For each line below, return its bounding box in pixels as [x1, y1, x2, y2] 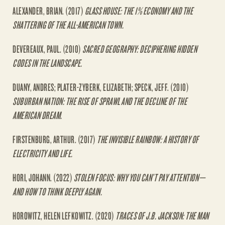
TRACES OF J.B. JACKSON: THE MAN [116, 209, 209, 222]
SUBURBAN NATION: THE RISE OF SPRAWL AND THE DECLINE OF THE [13, 94, 187, 108]
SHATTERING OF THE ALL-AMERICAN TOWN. [13, 18, 124, 32]
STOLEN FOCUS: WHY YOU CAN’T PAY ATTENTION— [73, 171, 206, 184]
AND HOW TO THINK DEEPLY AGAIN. [13, 185, 102, 198]
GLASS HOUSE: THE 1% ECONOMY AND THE [84, 4, 193, 18]
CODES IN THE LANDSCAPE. [13, 56, 82, 70]
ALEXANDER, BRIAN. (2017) [13, 4, 85, 18]
